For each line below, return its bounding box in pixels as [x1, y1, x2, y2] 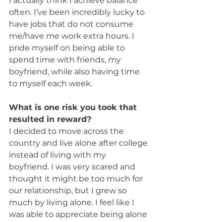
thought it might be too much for [9, 173, 145, 183]
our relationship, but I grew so [9, 185, 129, 195]
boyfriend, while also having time [9, 66, 142, 76]
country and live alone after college [9, 138, 150, 148]
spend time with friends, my [9, 55, 123, 64]
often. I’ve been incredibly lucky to [9, 7, 147, 17]
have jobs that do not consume [9, 19, 135, 29]
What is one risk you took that [9, 102, 139, 112]
